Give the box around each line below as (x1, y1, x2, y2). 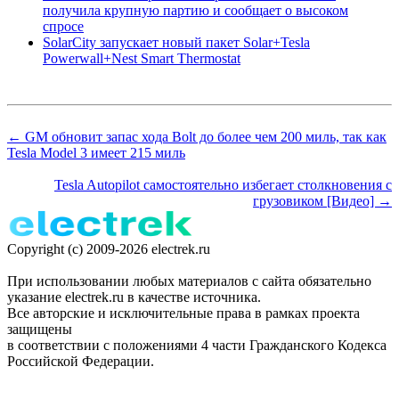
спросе (43, 19, 84, 35)
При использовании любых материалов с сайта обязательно (7, 273, 371, 289)
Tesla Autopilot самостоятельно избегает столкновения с (54, 177, 392, 193)
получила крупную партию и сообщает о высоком (43, 3, 348, 19)
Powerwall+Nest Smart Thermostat (43, 51, 240, 67)
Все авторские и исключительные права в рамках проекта (7, 305, 360, 322)
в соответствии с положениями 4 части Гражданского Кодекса (7, 338, 387, 354)
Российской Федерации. (7, 354, 154, 370)
